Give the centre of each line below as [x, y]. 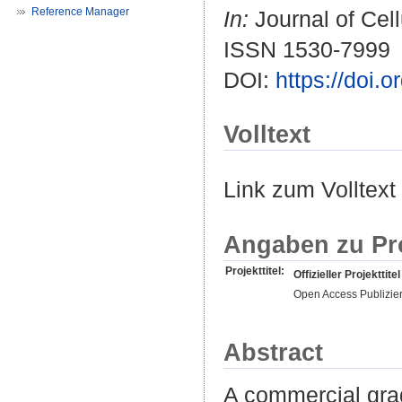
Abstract [273, 352]
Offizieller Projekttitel [347, 274]
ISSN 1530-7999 [307, 50]
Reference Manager [80, 12]
